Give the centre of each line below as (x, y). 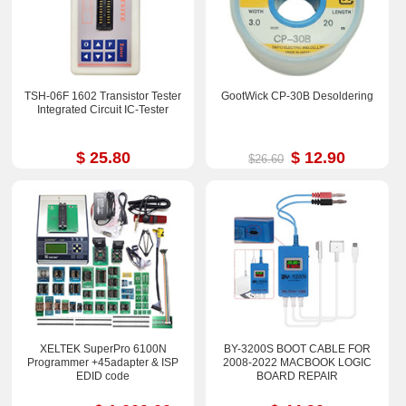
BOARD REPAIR (297, 376)
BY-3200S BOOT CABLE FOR (297, 348)
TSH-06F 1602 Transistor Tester (103, 97)
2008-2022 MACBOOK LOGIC (297, 362)
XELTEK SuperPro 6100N (103, 348)
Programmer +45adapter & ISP (103, 362)
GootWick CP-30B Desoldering (297, 97)
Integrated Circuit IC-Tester (103, 110)
